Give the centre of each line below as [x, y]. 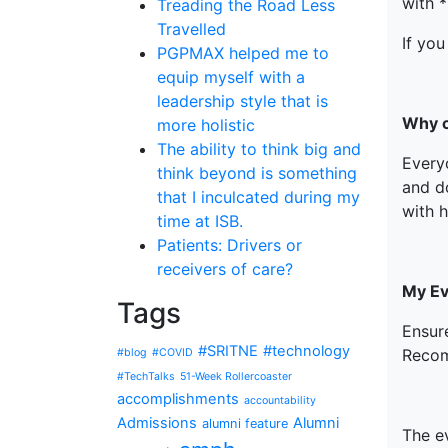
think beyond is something [257, 173]
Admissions [157, 423]
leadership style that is [242, 101]
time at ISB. [200, 221]
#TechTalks [146, 376]
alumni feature [245, 423]
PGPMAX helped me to [243, 53]
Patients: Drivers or [229, 245]
